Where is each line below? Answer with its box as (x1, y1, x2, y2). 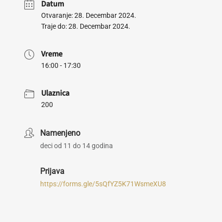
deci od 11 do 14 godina (40, 142, 113, 150)
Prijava (40, 166, 64, 176)
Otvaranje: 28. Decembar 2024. (41, 11, 136, 19)
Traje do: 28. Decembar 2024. (41, 22, 130, 30)
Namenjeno (40, 128, 80, 138)
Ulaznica (41, 88, 69, 99)
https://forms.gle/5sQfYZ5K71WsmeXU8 (40, 180, 166, 188)
